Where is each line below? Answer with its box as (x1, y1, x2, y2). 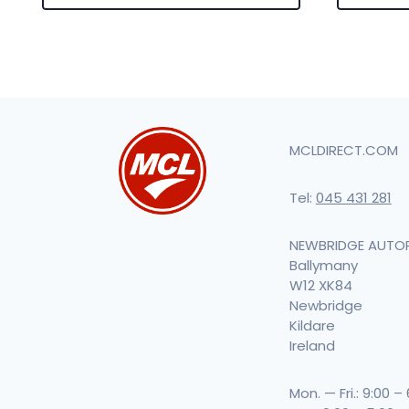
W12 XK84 (288, 276, 352, 295)
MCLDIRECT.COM (288, 141, 398, 160)
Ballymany (288, 256, 358, 275)
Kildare (288, 316, 335, 335)
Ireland (288, 336, 335, 355)
